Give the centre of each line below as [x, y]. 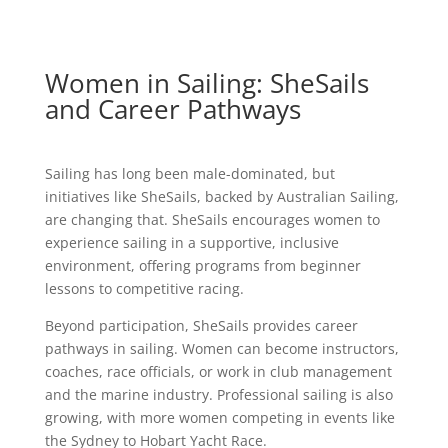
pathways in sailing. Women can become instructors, [221, 349]
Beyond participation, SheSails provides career [201, 326]
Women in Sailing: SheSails [206, 83]
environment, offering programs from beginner [202, 266]
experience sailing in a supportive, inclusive [191, 243]
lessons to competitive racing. [144, 289]
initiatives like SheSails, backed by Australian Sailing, [221, 197]
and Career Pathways [172, 109]
